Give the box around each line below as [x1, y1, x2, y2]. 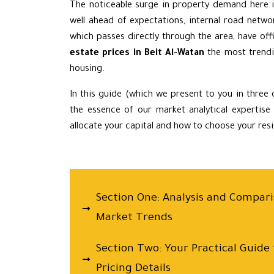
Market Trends [95, 212, 172, 224]
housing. [70, 64, 105, 75]
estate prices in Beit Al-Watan [70, 48, 205, 59]
